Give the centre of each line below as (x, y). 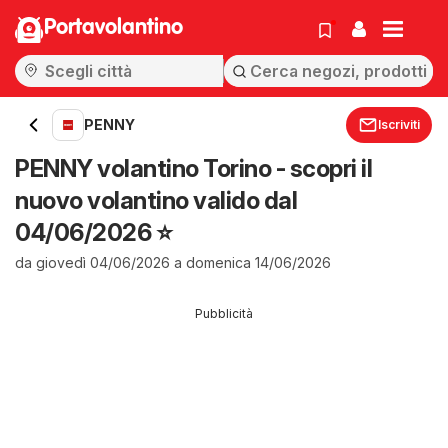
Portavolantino (113, 28)
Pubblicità (224, 313)
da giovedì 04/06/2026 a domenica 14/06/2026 (173, 262)
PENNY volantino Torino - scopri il (193, 168)
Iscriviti (399, 124)
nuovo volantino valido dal (156, 200)
